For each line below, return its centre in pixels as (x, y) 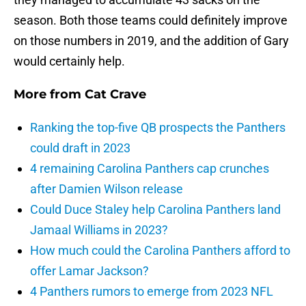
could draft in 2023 (80, 148)
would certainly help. (69, 61)
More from (49, 95)
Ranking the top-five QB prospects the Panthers (158, 128)
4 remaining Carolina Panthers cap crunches (150, 169)
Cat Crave (115, 95)
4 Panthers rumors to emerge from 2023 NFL (152, 292)
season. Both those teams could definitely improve (151, 20)
